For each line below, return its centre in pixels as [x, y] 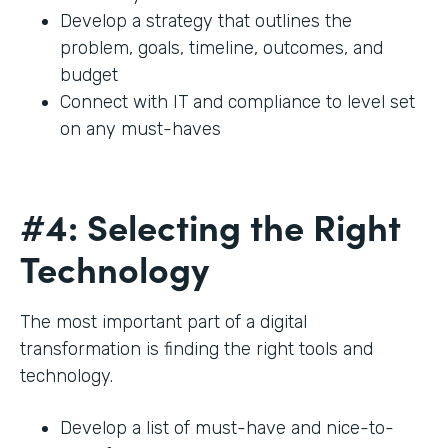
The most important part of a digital [163, 322]
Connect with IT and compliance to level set [237, 102]
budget [91, 75]
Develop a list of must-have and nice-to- [227, 428]
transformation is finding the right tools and [196, 349]
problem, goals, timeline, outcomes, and [221, 48]
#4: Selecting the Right [210, 226]
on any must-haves [140, 129]
